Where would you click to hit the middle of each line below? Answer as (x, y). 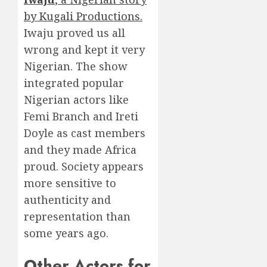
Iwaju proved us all (74, 33)
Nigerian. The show (76, 66)
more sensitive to (70, 183)
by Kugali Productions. (83, 16)
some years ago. (66, 233)
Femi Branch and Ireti (81, 117)
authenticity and (67, 200)
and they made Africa (80, 150)
